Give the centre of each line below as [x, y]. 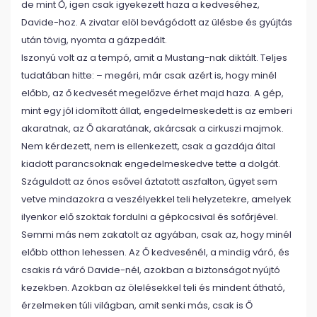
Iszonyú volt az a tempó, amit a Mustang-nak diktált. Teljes [154, 58]
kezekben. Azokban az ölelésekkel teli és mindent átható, [153, 288]
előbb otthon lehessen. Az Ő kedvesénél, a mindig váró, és [155, 252]
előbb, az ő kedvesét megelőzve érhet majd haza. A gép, [152, 93]
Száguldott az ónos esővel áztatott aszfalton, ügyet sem [149, 181]
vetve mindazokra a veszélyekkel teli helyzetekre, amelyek [156, 199]
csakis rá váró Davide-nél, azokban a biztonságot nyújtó [151, 270]
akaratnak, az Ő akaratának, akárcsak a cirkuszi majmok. [152, 128]
